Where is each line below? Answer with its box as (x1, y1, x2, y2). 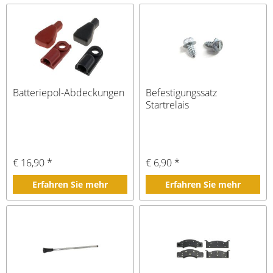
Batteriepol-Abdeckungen (13, 85, 125, 99)
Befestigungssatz (146, 85, 218, 99)
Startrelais (146, 97, 190, 112)
